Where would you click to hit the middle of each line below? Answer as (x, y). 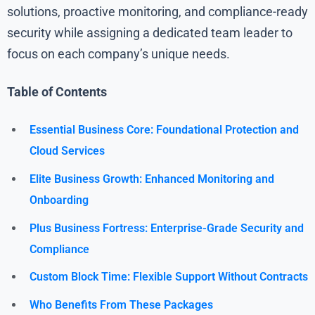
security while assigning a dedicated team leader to (150, 33)
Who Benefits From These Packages (121, 304)
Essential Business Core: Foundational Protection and (164, 130)
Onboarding (59, 200)
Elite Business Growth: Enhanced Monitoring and (152, 179)
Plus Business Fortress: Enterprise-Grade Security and (167, 228)
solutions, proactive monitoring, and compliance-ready (157, 12)
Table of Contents (57, 92)
